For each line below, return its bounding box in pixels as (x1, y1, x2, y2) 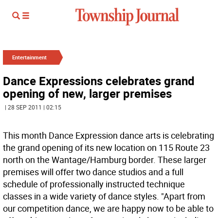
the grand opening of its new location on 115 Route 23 (3, 142, 210, 153)
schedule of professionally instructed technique (3, 178, 185, 190)
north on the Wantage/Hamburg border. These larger (3, 154, 206, 165)
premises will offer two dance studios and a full (3, 166, 183, 178)
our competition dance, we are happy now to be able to (3, 202, 214, 214)
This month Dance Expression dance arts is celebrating (3, 129, 214, 141)
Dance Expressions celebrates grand (3, 73, 195, 89)
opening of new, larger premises (3, 86, 172, 101)
